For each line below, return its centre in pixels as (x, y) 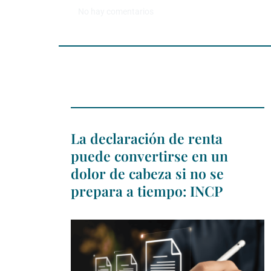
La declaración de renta (147, 139)
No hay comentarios (116, 11)
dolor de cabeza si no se (147, 174)
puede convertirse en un (149, 156)
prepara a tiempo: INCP (147, 191)
